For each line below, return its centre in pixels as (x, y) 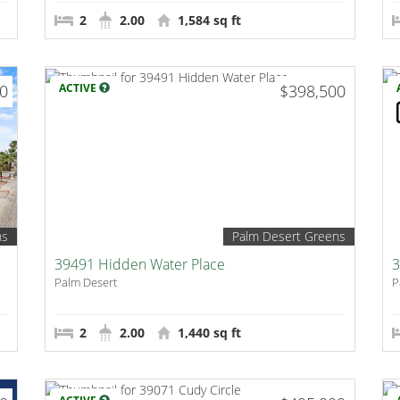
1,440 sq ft (208, 333)
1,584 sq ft (208, 21)
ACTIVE (79, 88)
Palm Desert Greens (288, 237)
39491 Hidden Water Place (140, 265)
